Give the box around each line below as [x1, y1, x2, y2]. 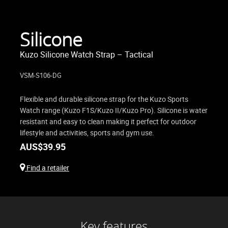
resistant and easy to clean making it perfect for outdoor [20, 117, 196, 127]
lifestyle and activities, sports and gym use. [20, 128, 154, 138]
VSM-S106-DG [20, 71, 62, 80]
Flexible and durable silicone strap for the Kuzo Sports [20, 94, 188, 104]
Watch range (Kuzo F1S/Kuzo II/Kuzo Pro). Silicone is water [20, 105, 208, 116]
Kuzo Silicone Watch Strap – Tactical [20, 49, 153, 61]
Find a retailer [25, 163, 69, 173]
